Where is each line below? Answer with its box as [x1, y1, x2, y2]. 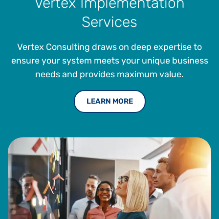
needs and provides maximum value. [35, 68, 184, 80]
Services [82, 13, 137, 30]
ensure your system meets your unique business [11, 55, 208, 66]
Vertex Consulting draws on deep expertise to [17, 41, 202, 52]
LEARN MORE [86, 96, 133, 106]
